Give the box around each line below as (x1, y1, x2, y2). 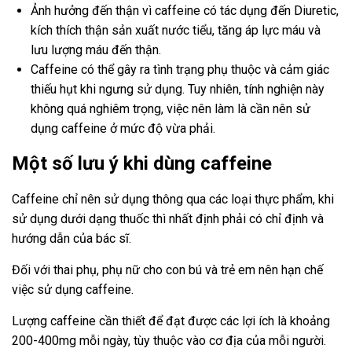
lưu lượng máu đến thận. (31, 42, 161, 57)
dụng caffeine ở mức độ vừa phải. (31, 120, 215, 136)
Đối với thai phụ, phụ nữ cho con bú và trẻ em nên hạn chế (12, 262, 323, 277)
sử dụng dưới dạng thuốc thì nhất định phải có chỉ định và (12, 211, 324, 226)
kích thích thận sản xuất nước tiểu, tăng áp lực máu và (31, 22, 321, 38)
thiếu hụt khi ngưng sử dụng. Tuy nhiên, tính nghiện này (31, 81, 324, 97)
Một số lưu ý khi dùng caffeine (12, 152, 272, 174)
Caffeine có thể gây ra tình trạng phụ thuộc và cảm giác (31, 61, 329, 77)
